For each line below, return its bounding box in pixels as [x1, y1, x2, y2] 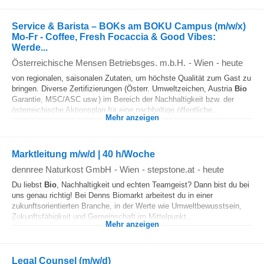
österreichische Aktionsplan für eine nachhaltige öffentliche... [12, 105, 219, 114]
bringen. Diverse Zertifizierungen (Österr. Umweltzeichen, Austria [12, 84, 235, 93]
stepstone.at [147, 164, 194, 174]
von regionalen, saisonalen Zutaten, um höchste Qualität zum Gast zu [12, 74, 251, 82]
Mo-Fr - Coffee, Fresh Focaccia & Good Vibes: [12, 32, 216, 42]
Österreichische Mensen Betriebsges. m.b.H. [12, 58, 186, 68]
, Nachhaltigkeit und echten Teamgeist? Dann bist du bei [57, 180, 249, 189]
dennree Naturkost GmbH [12, 164, 111, 174]
